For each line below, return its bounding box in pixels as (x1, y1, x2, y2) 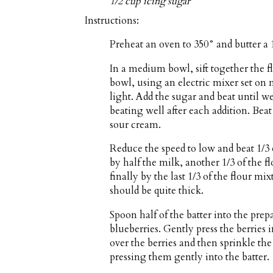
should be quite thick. (110, 184, 204, 198)
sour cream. (110, 118, 161, 132)
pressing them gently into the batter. (110, 250, 270, 264)
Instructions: (85, 13, 139, 27)
